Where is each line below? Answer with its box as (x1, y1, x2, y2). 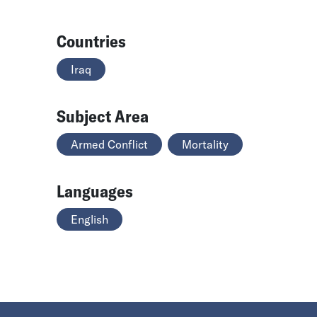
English (71, 212, 108, 226)
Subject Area (57, 105, 149, 127)
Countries (57, 30, 126, 52)
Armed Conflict (71, 137, 148, 151)
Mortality (182, 137, 229, 151)
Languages (57, 180, 133, 202)
